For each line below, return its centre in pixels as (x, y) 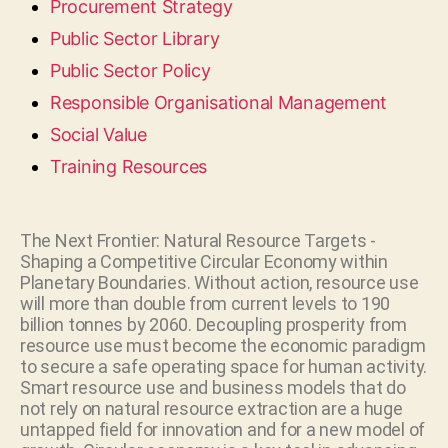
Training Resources (129, 166)
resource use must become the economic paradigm (223, 345)
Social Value (98, 134)
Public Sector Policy (130, 70)
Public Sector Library (135, 38)
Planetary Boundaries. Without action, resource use (219, 282)
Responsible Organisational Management (219, 102)
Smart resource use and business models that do (213, 387)
